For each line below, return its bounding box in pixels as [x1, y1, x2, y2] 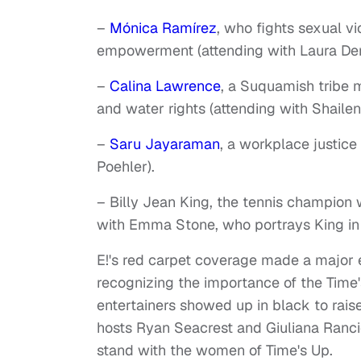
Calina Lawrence [110, 77, 221, 96]
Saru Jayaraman [110, 135, 220, 154]
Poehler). [97, 157, 155, 176]
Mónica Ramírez [110, 19, 217, 38]
